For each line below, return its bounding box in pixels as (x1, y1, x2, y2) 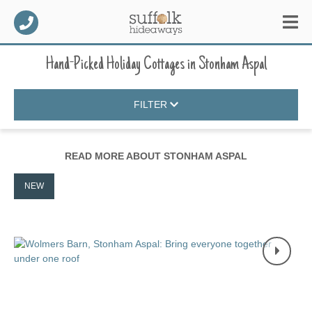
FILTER (133, 99, 170, 111)
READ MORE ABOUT (65, 150, 164, 162)
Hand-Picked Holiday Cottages (45, 55, 185, 75)
